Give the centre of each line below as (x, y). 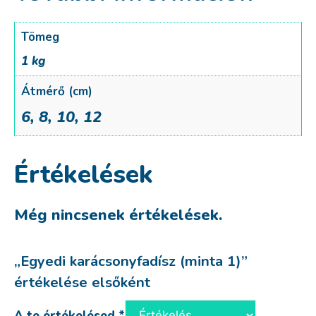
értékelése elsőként (82, 282)
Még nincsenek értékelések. (118, 215)
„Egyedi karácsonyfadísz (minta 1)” (131, 261)
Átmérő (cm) (56, 91)
